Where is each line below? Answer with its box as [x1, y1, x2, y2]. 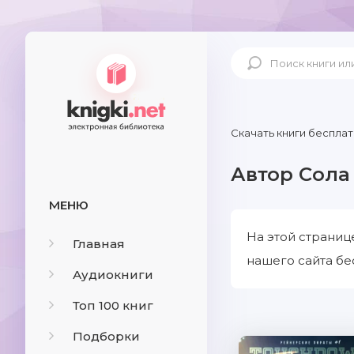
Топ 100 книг [73, 298, 153, 313]
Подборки [73, 329, 140, 344]
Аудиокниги [73, 267, 153, 282]
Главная [73, 236, 125, 251]
